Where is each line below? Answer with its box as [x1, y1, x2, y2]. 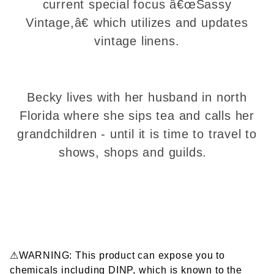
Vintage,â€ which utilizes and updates [26, 15, 248, 29]
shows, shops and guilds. [59, 145, 215, 159]
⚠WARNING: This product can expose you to [10, 250, 225, 261]
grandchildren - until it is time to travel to [17, 127, 257, 141]
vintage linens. [94, 34, 180, 48]
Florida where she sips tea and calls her [20, 108, 254, 122]
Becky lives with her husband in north [27, 90, 247, 104]
